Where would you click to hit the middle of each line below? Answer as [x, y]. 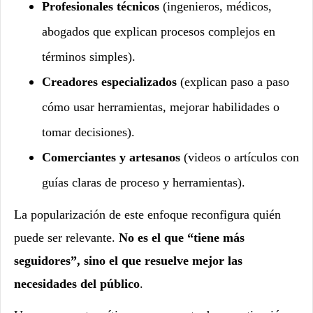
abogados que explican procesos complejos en [159, 31]
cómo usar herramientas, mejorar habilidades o [161, 107]
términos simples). [89, 56]
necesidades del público [77, 283]
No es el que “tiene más [182, 237]
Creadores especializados [109, 81]
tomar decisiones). [88, 132]
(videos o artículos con [240, 157]
